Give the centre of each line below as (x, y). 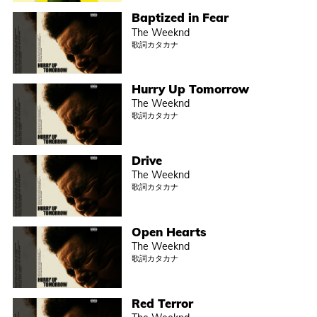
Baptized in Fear (180, 18)
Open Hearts (169, 231)
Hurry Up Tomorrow (191, 89)
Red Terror (163, 303)
